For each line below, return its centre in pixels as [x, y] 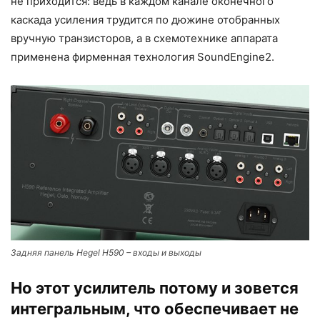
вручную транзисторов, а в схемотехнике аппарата [144, 38]
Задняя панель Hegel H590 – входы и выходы [106, 252]
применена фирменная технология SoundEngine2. [142, 56]
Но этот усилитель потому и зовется [155, 287]
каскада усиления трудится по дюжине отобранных [145, 19]
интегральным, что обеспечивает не [155, 308]
